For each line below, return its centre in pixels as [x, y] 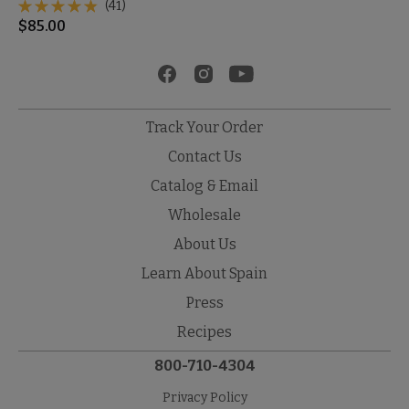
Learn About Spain [204, 273]
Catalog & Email [204, 185]
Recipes [204, 331]
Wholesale [204, 215]
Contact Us [204, 156]
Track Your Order [204, 127]
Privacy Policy [204, 397]
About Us [204, 244]
